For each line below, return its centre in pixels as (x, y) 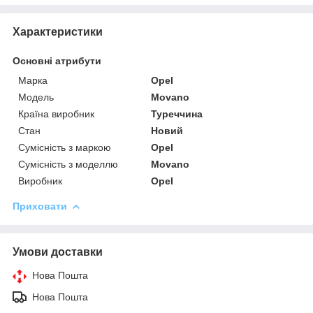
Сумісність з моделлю (68, 164)
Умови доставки (58, 252)
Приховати (40, 206)
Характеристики (58, 31)
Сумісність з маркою (65, 147)
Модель (36, 97)
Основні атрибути (57, 60)
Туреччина (177, 114)
